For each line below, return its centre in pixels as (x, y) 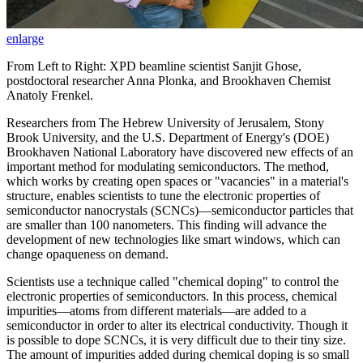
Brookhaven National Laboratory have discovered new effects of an (180, 152)
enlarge (25, 38)
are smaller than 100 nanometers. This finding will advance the (167, 224)
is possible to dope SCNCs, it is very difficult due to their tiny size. (176, 340)
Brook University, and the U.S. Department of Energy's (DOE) (168, 137)
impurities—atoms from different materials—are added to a (156, 310)
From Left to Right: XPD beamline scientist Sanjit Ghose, (154, 66)
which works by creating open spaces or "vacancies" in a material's (177, 181)
